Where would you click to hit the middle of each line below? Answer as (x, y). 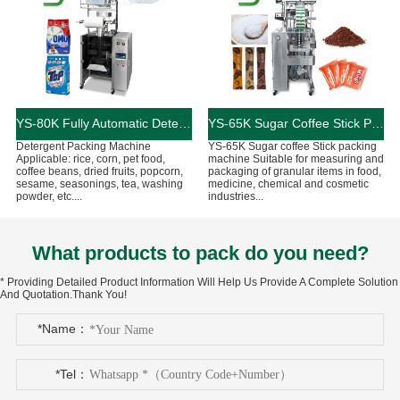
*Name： (62, 329)
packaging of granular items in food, (294, 171)
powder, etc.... (49, 196)
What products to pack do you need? (200, 254)
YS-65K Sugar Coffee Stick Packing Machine (377, 123)
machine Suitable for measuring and (296, 158)
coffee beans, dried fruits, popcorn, (99, 171)
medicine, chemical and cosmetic (288, 183)
